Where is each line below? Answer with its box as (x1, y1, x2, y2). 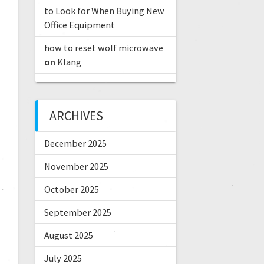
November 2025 (44, 160, 108, 173)
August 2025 (44, 229, 93, 242)
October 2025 (44, 183, 99, 196)
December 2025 (44, 137, 107, 150)
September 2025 (44, 206, 111, 219)
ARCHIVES (49, 108, 103, 124)
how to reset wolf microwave (44, 42, 163, 54)
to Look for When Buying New (44, 5, 164, 17)
